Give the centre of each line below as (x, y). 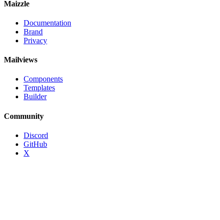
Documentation (47, 23)
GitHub (35, 144)
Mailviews (21, 60)
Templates (39, 88)
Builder (35, 97)
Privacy (35, 40)
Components (43, 79)
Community (24, 116)
